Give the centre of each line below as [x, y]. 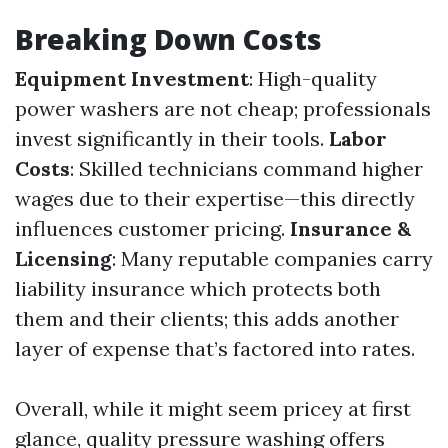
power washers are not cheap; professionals [223, 108]
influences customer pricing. [152, 228]
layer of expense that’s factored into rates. [215, 348]
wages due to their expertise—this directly [215, 198]
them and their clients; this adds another [207, 318]
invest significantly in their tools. [172, 138]
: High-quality [313, 78]
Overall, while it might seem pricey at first [213, 408]
